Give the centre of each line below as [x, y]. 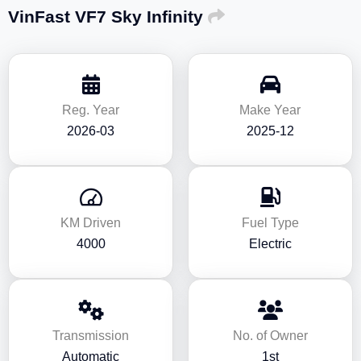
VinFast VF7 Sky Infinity [108, 17]
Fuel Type [270, 223]
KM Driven [91, 223]
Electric [270, 244]
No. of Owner [270, 336]
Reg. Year [91, 110]
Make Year [270, 110]
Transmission [91, 336]
